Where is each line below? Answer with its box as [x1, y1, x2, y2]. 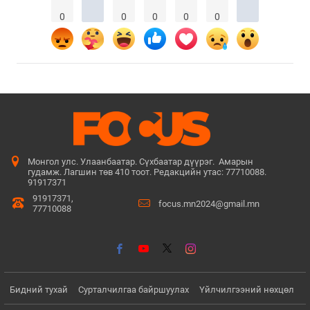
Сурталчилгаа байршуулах [78, 284, 190, 295]
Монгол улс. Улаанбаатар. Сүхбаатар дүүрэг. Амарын [27, 156, 253, 167]
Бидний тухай [10, 284, 69, 295]
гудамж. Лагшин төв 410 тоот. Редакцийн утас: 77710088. [27, 167, 266, 178]
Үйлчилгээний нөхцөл [199, 284, 295, 295]
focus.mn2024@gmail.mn [158, 198, 259, 209]
